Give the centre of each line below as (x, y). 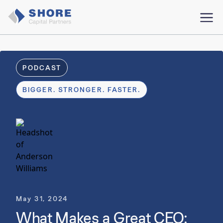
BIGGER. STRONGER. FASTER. (82, 90)
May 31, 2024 (42, 199)
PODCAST (42, 68)
